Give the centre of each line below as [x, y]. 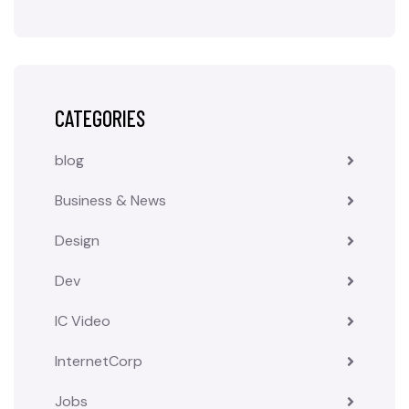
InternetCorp [99, 361]
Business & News [110, 200]
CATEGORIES [100, 118]
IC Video [83, 321]
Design [77, 241]
